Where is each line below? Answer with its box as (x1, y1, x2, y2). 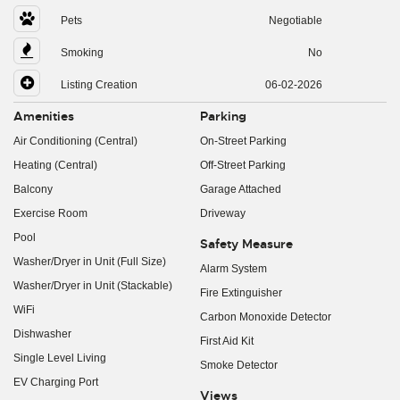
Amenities (13, 108, 74, 124)
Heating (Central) (13, 159, 97, 171)
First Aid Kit (200, 335, 254, 347)
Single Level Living (13, 352, 106, 364)
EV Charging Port (13, 376, 98, 388)
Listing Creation (61, 79, 137, 91)
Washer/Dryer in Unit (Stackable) (13, 279, 172, 292)
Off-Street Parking (200, 159, 286, 171)
